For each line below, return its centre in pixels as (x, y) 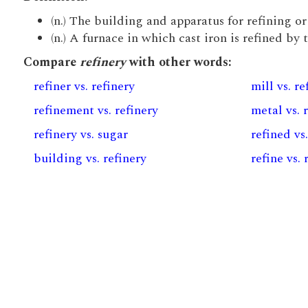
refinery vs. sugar (80, 134)
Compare (51, 62)
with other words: (178, 62)
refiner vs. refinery (84, 86)
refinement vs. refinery (96, 110)
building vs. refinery (90, 158)
